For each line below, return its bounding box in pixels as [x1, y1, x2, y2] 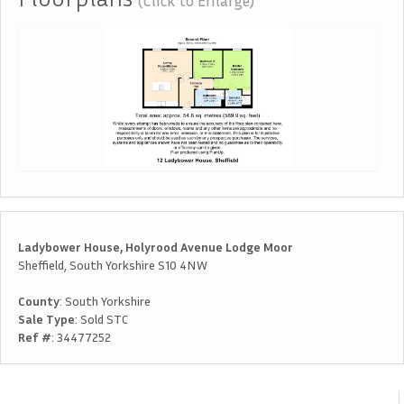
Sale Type [18, 310, 75, 326]
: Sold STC [75, 310, 128, 326]
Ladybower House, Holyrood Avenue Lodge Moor [18, 238, 293, 254]
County [18, 292, 60, 308]
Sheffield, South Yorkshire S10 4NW [18, 256, 207, 272]
